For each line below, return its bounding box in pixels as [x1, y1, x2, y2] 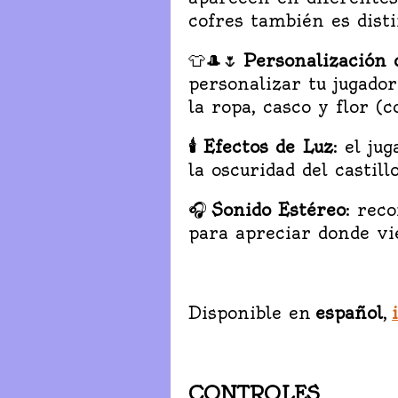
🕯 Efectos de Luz [188, 135, 333, 157]
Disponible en [188, 301, 315, 323]
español [315, 301, 383, 323]
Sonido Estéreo [211, 198, 346, 220]
